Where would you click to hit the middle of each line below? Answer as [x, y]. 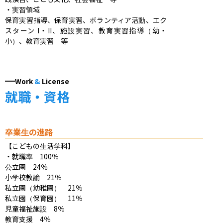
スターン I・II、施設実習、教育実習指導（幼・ [86, 30]
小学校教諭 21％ [33, 177]
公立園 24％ [26, 167]
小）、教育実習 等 [36, 41]
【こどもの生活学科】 [40, 146]
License [56, 81]
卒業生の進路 [29, 132]
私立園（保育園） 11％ [44, 198]
